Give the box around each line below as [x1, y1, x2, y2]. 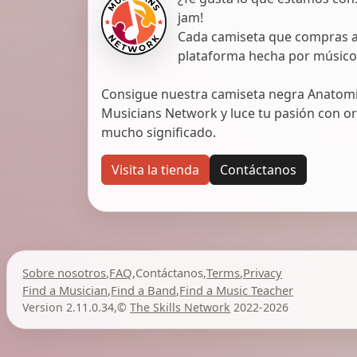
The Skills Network [130, 299, 231, 315]
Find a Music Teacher [179, 281, 294, 298]
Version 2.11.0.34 [22, 299, 115, 315]
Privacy [243, 264, 283, 280]
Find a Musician [22, 281, 108, 298]
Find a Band [111, 281, 177, 298]
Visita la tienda [112, 160, 199, 178]
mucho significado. [101, 123, 216, 141]
